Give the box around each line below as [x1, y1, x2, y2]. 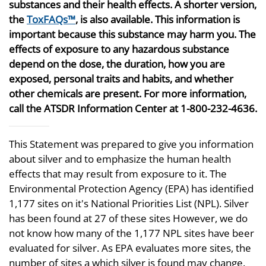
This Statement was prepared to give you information [9, 137, 254, 151]
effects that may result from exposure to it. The [9, 167, 227, 180]
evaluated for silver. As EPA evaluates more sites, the [9, 241, 251, 255]
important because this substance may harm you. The [9, 27, 256, 41]
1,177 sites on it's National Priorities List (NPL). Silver [9, 197, 249, 210]
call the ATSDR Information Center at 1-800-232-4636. [9, 102, 257, 115]
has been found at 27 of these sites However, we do [9, 211, 248, 225]
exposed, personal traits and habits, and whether [9, 72, 233, 85]
